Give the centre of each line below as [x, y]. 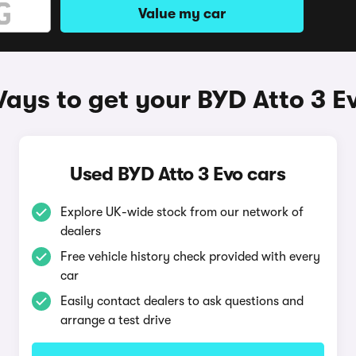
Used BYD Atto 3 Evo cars [178, 174]
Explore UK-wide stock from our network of [182, 212]
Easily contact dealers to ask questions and [182, 301]
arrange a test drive [115, 320]
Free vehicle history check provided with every [190, 257]
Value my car [182, 14]
